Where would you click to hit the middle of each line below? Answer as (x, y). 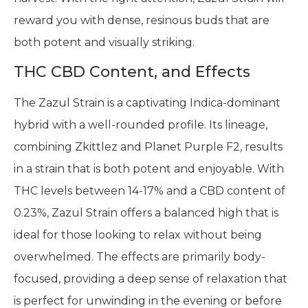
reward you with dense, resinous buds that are (142, 20)
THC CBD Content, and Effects (132, 72)
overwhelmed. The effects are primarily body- (140, 257)
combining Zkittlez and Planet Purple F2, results (148, 147)
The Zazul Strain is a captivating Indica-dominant (147, 103)
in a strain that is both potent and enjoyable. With (149, 169)
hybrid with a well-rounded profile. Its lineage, (141, 125)
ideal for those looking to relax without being (138, 235)
